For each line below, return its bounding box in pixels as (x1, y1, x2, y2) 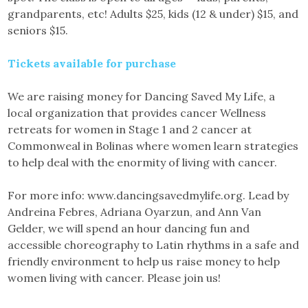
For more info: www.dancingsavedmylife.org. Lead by (8, 188, 289, 202)
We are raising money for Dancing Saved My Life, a (8, 89, 276, 103)
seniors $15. (8, 23, 69, 37)
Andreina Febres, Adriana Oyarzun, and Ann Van (8, 205, 262, 219)
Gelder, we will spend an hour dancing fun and (8, 221, 250, 235)
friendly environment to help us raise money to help (8, 254, 280, 268)
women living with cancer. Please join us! (8, 271, 221, 285)
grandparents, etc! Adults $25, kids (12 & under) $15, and (8, 7, 299, 21)
